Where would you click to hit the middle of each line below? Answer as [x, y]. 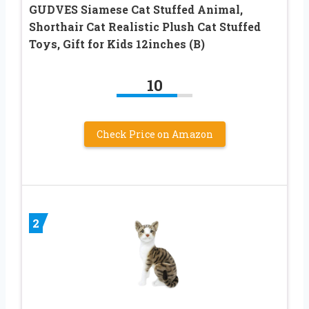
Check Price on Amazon [154, 134]
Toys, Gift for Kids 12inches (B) [117, 43]
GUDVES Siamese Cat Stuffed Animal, [136, 9]
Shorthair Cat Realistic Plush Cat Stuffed [145, 26]
